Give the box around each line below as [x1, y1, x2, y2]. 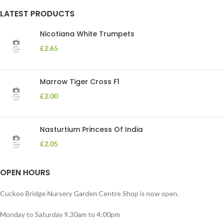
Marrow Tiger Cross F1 [40, 77, 119, 87]
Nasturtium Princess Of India [40, 124, 143, 134]
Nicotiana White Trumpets [40, 29, 134, 39]
